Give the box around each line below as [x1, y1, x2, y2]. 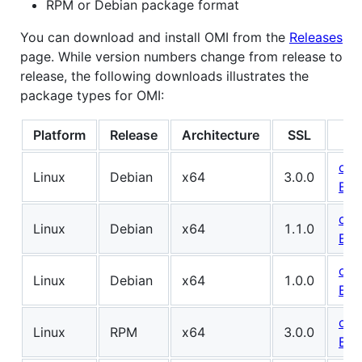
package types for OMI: [20, 87, 164, 104]
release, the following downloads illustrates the [20, 68, 309, 85]
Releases [289, 29, 343, 46]
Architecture [182, 127, 259, 144]
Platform [33, 127, 86, 144]
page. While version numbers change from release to [20, 48, 343, 65]
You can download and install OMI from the [20, 29, 289, 46]
